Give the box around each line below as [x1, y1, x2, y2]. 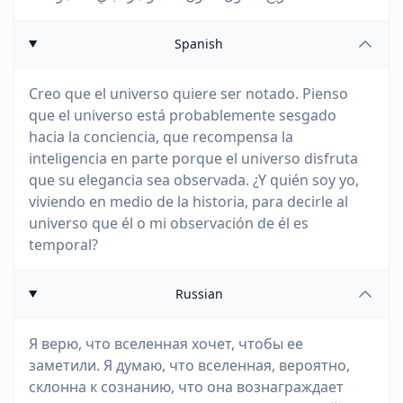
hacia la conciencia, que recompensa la [29, 127, 293, 147]
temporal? [29, 235, 98, 255]
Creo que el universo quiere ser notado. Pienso [29, 84, 348, 103]
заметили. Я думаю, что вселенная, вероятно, [29, 355, 350, 375]
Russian [175, 285, 223, 302]
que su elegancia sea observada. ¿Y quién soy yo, [29, 170, 359, 190]
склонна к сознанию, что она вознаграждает [29, 377, 344, 397]
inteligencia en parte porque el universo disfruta [29, 148, 358, 168]
